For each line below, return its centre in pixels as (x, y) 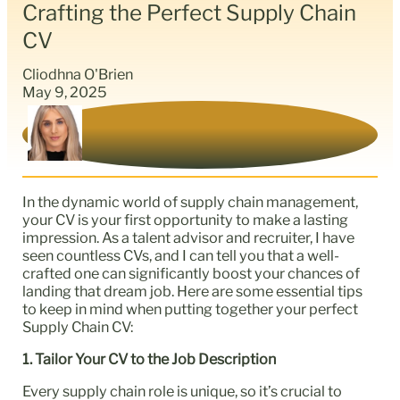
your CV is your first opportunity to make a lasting (186, 219)
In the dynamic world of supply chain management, (191, 201)
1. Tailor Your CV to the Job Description (151, 358)
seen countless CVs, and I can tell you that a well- (181, 255)
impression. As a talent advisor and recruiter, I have (189, 237)
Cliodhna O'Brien (78, 74)
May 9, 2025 (65, 92)
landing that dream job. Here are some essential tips (193, 291)
